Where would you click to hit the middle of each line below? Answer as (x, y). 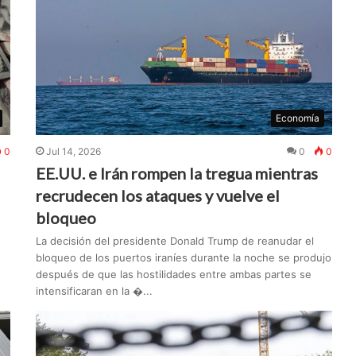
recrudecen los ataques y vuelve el (158, 196)
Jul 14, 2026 (74, 152)
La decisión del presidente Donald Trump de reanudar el (175, 241)
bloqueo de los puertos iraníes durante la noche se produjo (184, 258)
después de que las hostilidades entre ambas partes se (174, 275)
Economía (298, 118)
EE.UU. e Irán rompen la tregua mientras (177, 174)
